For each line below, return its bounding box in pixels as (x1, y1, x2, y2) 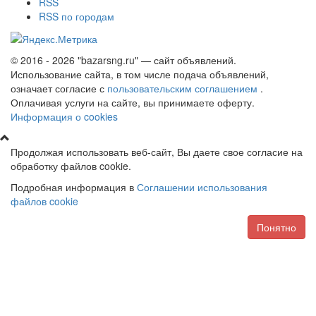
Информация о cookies (11, 109, 118, 123)
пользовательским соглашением (107, 80, 260, 95)
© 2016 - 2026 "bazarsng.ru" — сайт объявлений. (11, 52, 236, 67)
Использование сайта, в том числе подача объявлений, (11, 66, 269, 81)
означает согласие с (11, 80, 107, 95)
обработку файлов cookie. (11, 158, 131, 173)
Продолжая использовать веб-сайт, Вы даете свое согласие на (11, 144, 303, 159)
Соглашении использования (137, 179, 267, 194)
